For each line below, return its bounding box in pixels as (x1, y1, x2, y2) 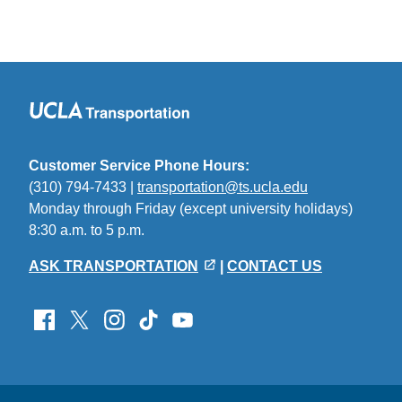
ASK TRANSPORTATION (29, 258, 198, 275)
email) (308, 223, 347, 239)
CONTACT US (227, 258, 322, 275)
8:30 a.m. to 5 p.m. (29, 223, 144, 239)
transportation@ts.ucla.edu (137, 179, 308, 196)
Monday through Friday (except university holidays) (29, 201, 353, 217)
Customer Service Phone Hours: (29, 158, 249, 174)
